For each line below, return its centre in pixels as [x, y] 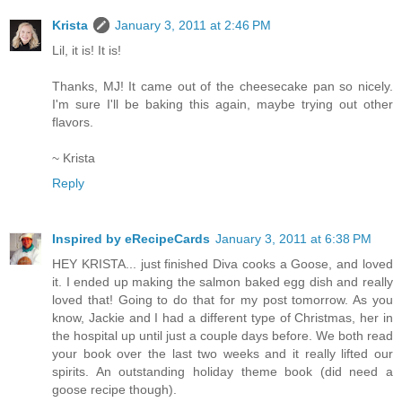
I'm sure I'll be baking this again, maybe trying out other [223, 104]
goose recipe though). [114, 389]
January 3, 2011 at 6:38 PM [293, 238]
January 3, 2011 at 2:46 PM [193, 25]
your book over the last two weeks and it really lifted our [223, 353]
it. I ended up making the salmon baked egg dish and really [223, 281]
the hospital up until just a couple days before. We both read [223, 335]
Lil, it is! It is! [87, 50]
